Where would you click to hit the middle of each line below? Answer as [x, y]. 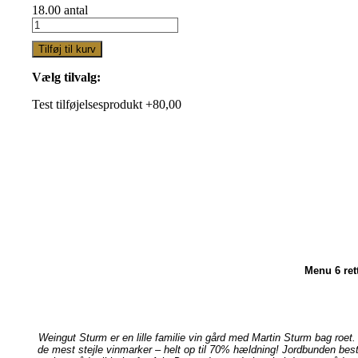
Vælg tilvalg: [66, 77]
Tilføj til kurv [67, 49]
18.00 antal [60, 10]
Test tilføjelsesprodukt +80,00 [107, 105]
